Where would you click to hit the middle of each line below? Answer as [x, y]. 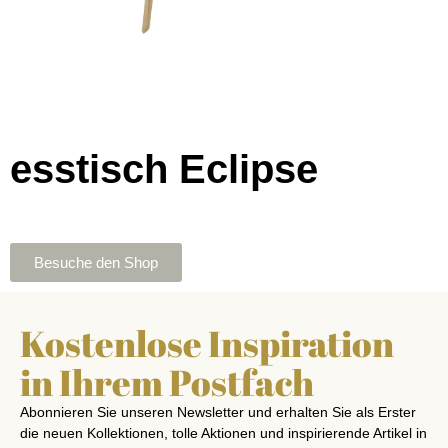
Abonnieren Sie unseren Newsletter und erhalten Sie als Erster [218, 412]
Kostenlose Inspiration [207, 343]
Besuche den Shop [96, 263]
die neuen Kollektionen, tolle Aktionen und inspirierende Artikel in [223, 433]
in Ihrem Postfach [167, 382]
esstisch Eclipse [164, 168]
